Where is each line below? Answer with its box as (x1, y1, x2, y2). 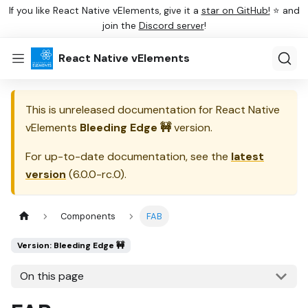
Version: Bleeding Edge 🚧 (17, 240, 124, 252)
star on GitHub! (201, 5, 270, 16)
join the (102, 20, 139, 32)
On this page (19, 269, 84, 284)
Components (60, 210, 116, 223)
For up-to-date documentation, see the (25, 149, 231, 164)
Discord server (138, 20, 204, 32)
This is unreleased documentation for (25, 102, 216, 117)
